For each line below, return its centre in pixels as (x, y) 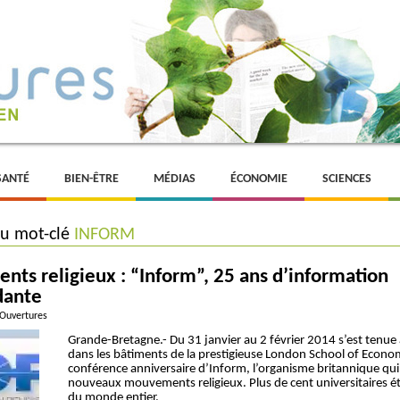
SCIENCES (347, 179)
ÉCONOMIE (259, 179)
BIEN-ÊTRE (92, 179)
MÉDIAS (175, 179)
